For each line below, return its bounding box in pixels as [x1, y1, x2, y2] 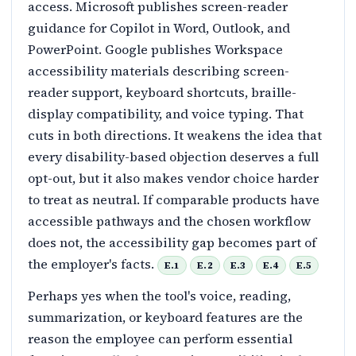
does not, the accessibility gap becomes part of [28, 234, 316, 252]
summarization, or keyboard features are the [28, 308, 303, 327]
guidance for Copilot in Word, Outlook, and [28, 19, 290, 37]
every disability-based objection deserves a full [28, 148, 319, 166]
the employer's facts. [28, 255, 157, 273]
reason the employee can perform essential [28, 330, 292, 348]
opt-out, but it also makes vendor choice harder [28, 169, 319, 188]
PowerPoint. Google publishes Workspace [28, 41, 283, 59]
